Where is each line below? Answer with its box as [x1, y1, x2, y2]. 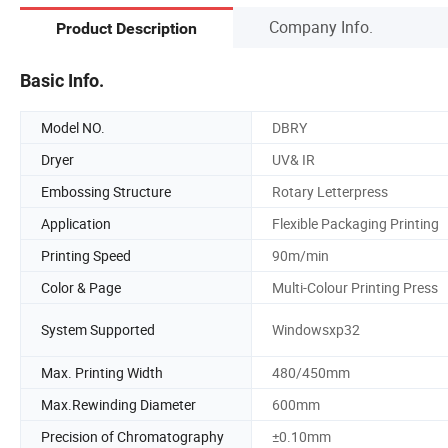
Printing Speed [41, 245, 131, 265]
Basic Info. [20, 69, 104, 91]
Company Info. [269, 15, 373, 38]
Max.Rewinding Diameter [41, 394, 196, 414]
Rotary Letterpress [272, 181, 388, 201]
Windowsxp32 [272, 320, 360, 340]
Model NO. [41, 117, 105, 137]
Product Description [56, 19, 197, 39]
